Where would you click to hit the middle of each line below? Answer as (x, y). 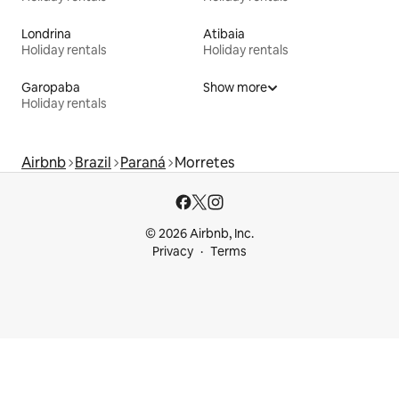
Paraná (143, 162)
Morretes (204, 162)
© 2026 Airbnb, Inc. (199, 233)
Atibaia (224, 33)
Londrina (46, 33)
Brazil (93, 162)
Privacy (173, 251)
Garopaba (51, 87)
